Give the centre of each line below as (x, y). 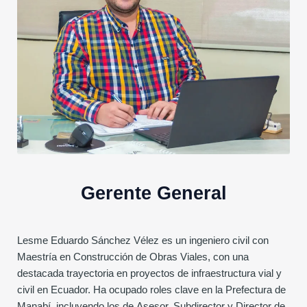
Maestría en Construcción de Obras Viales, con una (133, 257)
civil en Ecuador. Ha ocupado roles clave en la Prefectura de (151, 290)
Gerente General (153, 194)
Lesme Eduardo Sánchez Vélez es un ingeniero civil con (143, 241)
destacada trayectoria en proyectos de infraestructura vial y (149, 273)
